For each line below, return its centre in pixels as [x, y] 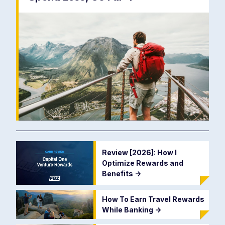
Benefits [118, 173]
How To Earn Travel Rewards [153, 199]
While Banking [128, 209]
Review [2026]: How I [139, 152]
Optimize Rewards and [142, 163]
